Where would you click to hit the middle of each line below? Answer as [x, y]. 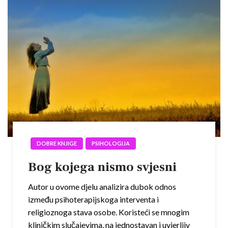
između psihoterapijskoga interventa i [93, 199]
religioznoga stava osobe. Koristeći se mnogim [109, 212]
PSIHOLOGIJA [111, 144]
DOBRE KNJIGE [57, 144]
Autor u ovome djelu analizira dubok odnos [102, 187]
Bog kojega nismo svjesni [102, 167]
